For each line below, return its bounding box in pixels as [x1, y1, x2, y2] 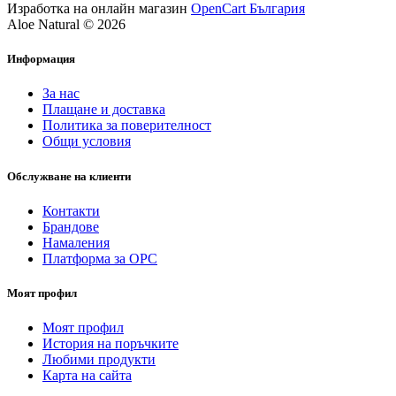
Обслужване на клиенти [7, 169, 131, 183]
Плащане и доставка [42, 102, 165, 118]
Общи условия [42, 133, 131, 149]
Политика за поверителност [42, 118, 211, 133]
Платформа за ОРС [42, 250, 157, 266]
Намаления [42, 234, 110, 250]
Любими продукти [42, 352, 156, 368]
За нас [42, 86, 80, 102]
